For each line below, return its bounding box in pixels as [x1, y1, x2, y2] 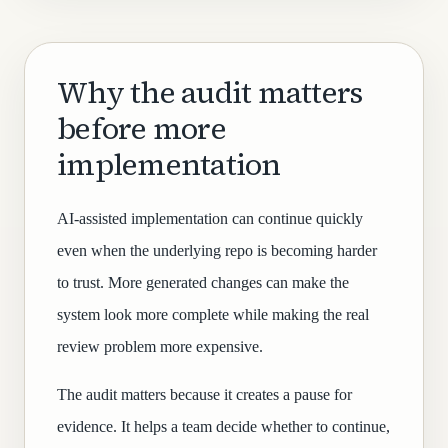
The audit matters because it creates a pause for [57, 386, 352, 403]
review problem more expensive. [57, 338, 263, 355]
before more [57, 108, 226, 149]
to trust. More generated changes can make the [57, 274, 349, 291]
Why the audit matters [57, 72, 363, 113]
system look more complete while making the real [57, 306, 369, 323]
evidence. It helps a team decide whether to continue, [57, 418, 390, 435]
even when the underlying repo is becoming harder [57, 242, 377, 259]
